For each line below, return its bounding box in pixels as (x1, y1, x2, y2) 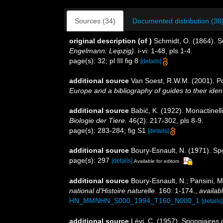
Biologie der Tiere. (69, 116, 127, 124)
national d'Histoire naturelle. (69, 186, 157, 195)
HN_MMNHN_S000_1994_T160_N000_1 (69, 196, 200, 205)
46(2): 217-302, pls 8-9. (127, 116, 204, 124)
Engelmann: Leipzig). (69, 47, 136, 55)
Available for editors (134, 158, 179, 164)
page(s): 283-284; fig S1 (69, 126, 148, 134)
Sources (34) (75, 17, 115, 25)
